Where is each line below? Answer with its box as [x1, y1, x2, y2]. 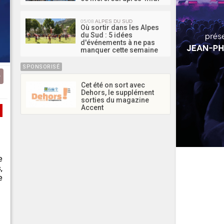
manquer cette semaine [80, 45, 158, 54]
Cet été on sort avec [81, 80, 145, 89]
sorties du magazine [81, 95, 149, 104]
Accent [81, 103, 103, 111]
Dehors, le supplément [81, 88, 154, 96]
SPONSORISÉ [22, 63, 60, 70]
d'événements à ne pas [80, 38, 155, 46]
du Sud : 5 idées [80, 30, 132, 39]
